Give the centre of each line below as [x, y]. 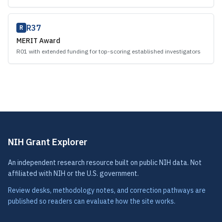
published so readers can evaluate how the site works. [92, 201]
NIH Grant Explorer [48, 142]
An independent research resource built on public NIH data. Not [105, 163]
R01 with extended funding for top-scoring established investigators [109, 51]
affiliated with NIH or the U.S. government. [73, 173]
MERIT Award [38, 41]
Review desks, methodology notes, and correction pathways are [107, 190]
